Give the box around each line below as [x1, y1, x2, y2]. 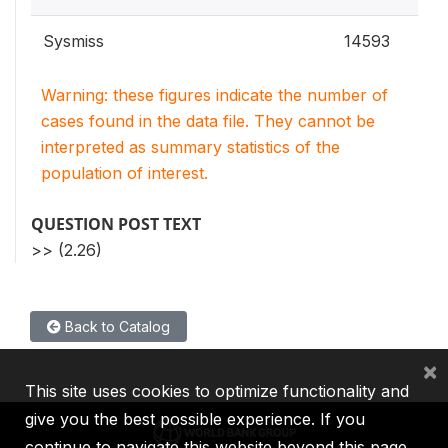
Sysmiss [43, 30, 104, 51]
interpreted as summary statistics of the [41, 136, 340, 157]
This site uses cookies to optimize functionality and [25, 381, 409, 401]
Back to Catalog [61, 317, 170, 335]
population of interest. [41, 162, 208, 183]
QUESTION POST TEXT [31, 212, 201, 235]
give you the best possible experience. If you [25, 409, 365, 429]
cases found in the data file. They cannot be [41, 110, 375, 131]
